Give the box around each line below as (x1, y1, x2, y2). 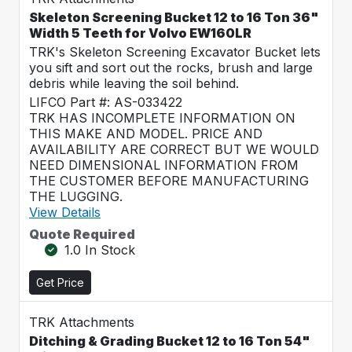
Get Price (36, 276, 84, 289)
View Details (29, 204, 101, 220)
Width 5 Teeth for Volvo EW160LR (29, 25, 251, 41)
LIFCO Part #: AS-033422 (29, 94, 182, 110)
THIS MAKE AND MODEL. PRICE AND (29, 126, 262, 141)
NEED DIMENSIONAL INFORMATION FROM (29, 157, 299, 173)
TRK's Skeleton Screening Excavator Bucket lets (29, 44, 321, 60)
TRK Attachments (29, 314, 134, 330)
